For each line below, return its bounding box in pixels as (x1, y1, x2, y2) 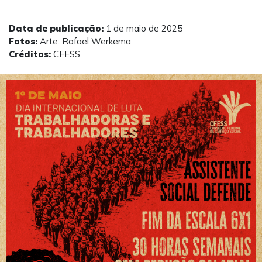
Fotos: (9, 36, 37, 47)
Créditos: (9, 49, 51, 60)
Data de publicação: (9, 23, 104, 35)
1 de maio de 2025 (104, 23, 182, 35)
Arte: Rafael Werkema (37, 36, 131, 47)
